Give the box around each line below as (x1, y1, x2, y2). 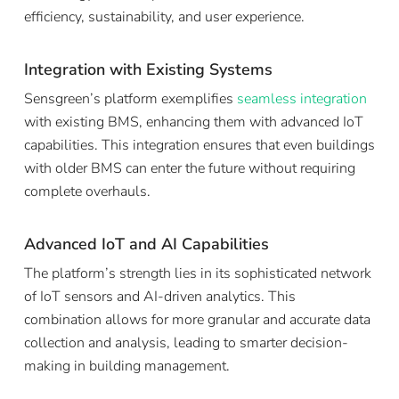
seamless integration (236, 88, 367, 109)
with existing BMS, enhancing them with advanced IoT (23, 111, 363, 132)
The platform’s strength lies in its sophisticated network (23, 263, 371, 283)
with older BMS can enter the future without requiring (23, 158, 355, 178)
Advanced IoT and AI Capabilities (23, 232, 269, 255)
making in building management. (23, 355, 230, 376)
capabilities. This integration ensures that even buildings (23, 134, 375, 155)
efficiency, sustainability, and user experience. (23, 6, 305, 27)
